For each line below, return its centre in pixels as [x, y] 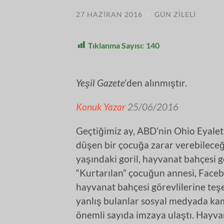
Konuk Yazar [101, 106]
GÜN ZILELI [175, 14]
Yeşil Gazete [100, 82]
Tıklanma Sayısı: [116, 45]
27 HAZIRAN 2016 [109, 14]
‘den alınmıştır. [156, 82]
